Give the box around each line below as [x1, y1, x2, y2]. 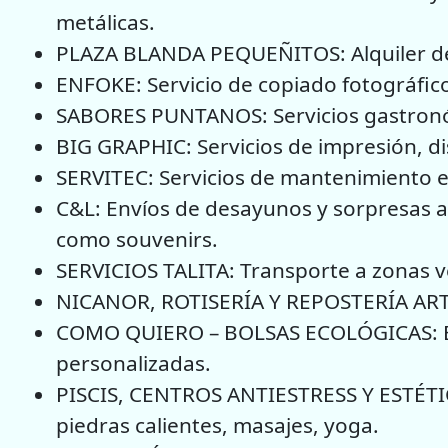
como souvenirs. [56, 224, 218, 253]
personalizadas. [56, 348, 211, 377]
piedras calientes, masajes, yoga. [56, 410, 379, 439]
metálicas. [56, 7, 155, 36]
